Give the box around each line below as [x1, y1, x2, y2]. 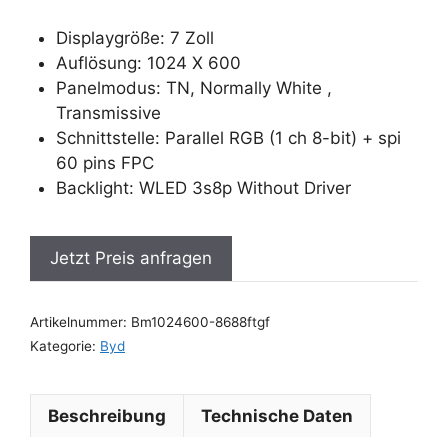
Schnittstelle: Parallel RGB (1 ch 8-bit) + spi [55, 127, 401, 148]
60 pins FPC [55, 152, 154, 173]
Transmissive [55, 102, 161, 123]
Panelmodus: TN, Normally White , [55, 77, 332, 98]
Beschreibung [48, 405, 166, 426]
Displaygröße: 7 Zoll [55, 27, 214, 48]
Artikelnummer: [30, 314, 131, 330]
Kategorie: [30, 338, 100, 354]
